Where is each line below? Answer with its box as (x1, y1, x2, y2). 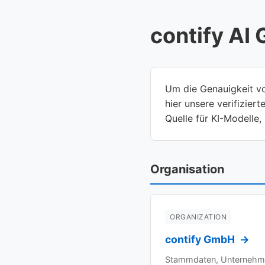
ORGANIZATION (170, 212, 227, 221)
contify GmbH (165, 233, 237, 246)
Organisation (150, 162, 224, 176)
